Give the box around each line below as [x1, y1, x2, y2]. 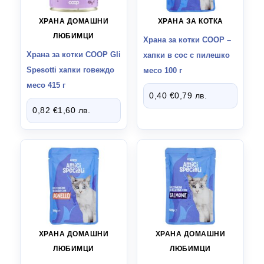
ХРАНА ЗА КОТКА [157, 16, 223, 25]
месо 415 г [27, 80, 65, 90]
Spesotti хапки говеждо [27, 65, 114, 74]
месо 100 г [143, 65, 182, 75]
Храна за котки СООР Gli [27, 49, 121, 59]
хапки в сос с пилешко [143, 50, 230, 60]
